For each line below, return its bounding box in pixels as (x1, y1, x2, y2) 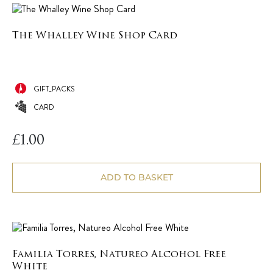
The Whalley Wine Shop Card (12, 31, 177, 41)
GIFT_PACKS (34, 83, 74, 95)
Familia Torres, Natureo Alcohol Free (12, 250, 226, 260)
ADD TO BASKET (100, 172, 173, 183)
